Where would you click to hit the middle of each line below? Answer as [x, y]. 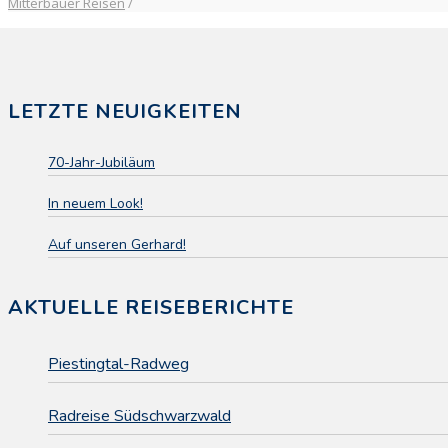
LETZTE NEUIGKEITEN [125, 111]
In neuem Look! [95, 203]
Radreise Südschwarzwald [139, 415]
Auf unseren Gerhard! [117, 244]
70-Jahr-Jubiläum [101, 162]
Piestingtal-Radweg [118, 363]
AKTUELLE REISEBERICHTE [151, 307]
